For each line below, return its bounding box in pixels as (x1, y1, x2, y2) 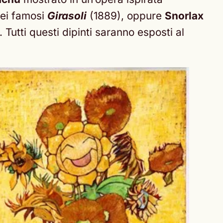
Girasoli (47, 9, 87, 22)
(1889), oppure (87, 9, 165, 22)
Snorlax (165, 9, 204, 22)
